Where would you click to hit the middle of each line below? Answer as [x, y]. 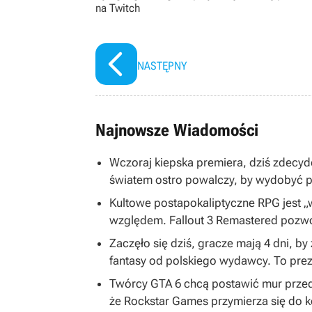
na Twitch [118, 8]
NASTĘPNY [162, 66]
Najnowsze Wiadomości [177, 131]
